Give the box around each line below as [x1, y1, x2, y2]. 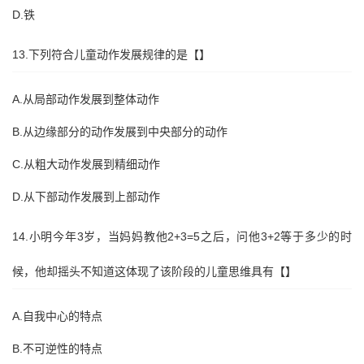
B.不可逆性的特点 [12, 342, 102, 355]
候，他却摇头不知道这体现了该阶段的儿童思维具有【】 [12, 265, 297, 278]
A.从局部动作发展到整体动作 [12, 93, 159, 106]
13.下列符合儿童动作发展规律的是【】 [12, 48, 210, 61]
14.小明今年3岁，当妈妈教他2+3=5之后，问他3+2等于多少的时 [12, 230, 352, 243]
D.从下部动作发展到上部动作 [12, 190, 160, 203]
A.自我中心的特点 [12, 310, 102, 323]
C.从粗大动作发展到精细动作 [12, 158, 160, 171]
